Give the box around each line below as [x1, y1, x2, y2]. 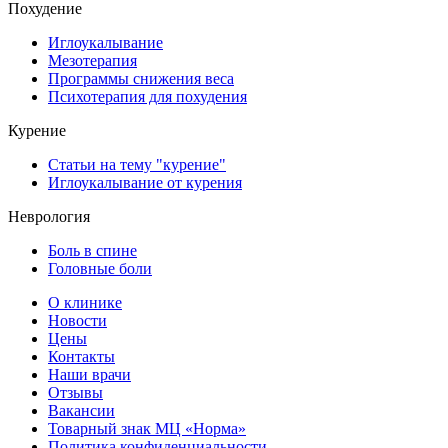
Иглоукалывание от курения [48, 174, 242, 192]
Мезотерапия [48, 52, 137, 70]
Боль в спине [48, 242, 137, 260]
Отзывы [48, 384, 103, 402]
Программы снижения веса [48, 70, 234, 88]
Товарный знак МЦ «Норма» [48, 420, 246, 438]
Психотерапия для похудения [48, 88, 247, 106]
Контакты [48, 348, 115, 366]
